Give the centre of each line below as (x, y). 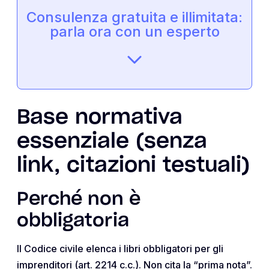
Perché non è (79, 200)
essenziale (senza (112, 142)
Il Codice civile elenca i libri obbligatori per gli (120, 249)
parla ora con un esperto (134, 32)
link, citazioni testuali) (133, 166)
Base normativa (100, 118)
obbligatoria (73, 221)
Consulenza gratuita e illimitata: (134, 17)
